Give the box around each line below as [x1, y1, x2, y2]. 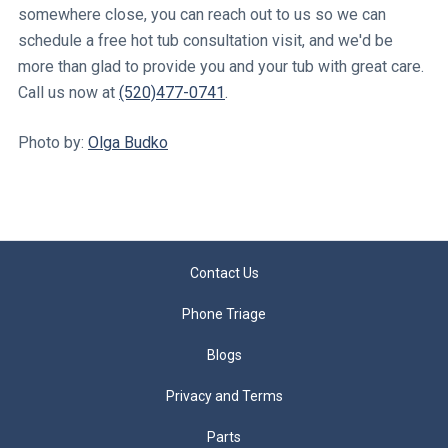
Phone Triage [182, 306, 266, 322]
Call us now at [18, 82, 119, 102]
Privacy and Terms [165, 388, 283, 404]
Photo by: [18, 132, 88, 152]
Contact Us [189, 265, 259, 281]
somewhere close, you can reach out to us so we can [18, 4, 386, 24]
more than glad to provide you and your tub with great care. [18, 56, 424, 76]
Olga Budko [88, 132, 168, 152]
